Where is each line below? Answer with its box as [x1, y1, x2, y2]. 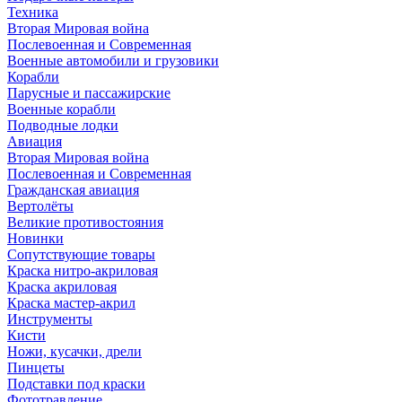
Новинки [7, 230, 64, 246]
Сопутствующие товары [7, 246, 155, 262]
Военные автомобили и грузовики [7, 52, 219, 68]
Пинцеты [7, 359, 65, 375]
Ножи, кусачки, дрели [7, 343, 142, 359]
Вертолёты [7, 197, 74, 214]
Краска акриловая [7, 278, 117, 294]
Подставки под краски [7, 375, 145, 391]
